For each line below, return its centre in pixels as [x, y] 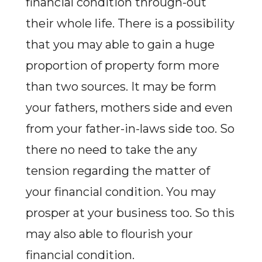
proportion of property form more [122, 65]
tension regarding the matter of [118, 171]
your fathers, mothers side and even [129, 108]
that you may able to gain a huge [120, 44]
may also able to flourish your [109, 234]
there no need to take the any [111, 150]
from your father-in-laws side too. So [130, 129]
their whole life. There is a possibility [130, 23]
